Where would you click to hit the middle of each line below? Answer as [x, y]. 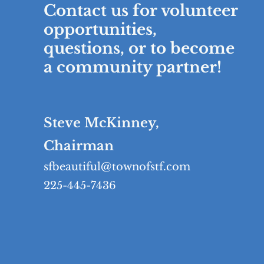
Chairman [78, 146]
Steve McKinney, [101, 123]
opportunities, [100, 29]
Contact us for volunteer [141, 11]
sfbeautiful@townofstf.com [117, 167]
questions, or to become [139, 48]
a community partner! [132, 67]
